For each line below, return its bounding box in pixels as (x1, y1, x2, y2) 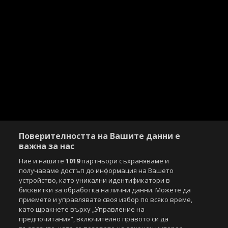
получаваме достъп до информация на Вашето (19, 166, 174, 175)
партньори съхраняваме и (80, 156, 169, 165)
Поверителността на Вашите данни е (19, 130, 181, 141)
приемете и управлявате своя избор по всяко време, (19, 195, 193, 204)
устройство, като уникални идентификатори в (19, 176, 170, 185)
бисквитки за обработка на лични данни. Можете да (19, 185, 191, 194)
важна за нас (19, 140, 75, 152)
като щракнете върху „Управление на (19, 205, 145, 214)
